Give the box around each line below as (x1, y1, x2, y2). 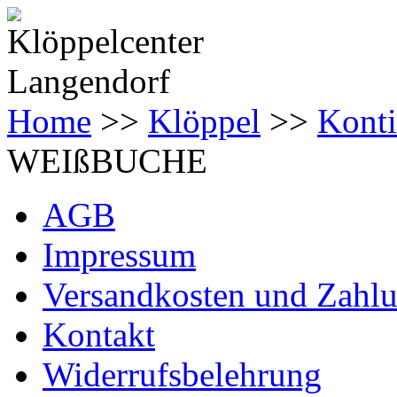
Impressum (43, 236, 196, 274)
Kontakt (43, 315, 155, 354)
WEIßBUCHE (7, 142, 207, 180)
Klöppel (148, 102, 261, 140)
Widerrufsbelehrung (43, 355, 322, 393)
